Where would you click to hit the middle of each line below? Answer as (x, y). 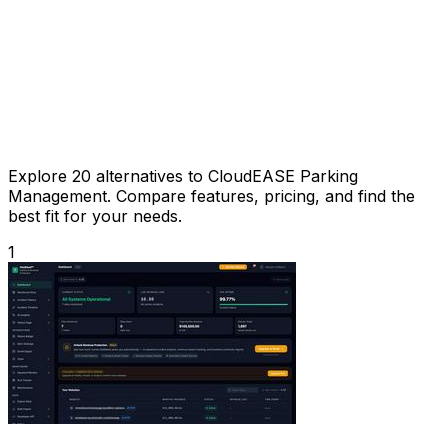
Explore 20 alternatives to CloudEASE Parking (183, 175)
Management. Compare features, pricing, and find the (211, 195)
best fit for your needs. (95, 215)
